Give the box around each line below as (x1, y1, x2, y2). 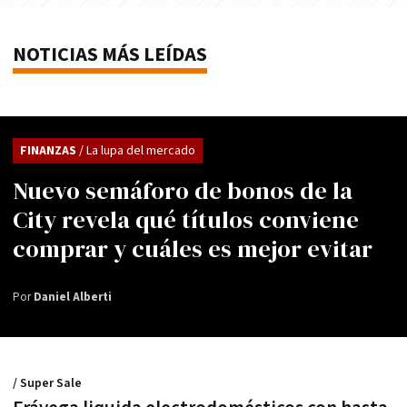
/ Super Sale (13, 375, 82, 392)
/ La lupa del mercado (79, 143, 195, 160)
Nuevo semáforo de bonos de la (13, 174, 352, 208)
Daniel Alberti (34, 290, 112, 306)
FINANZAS (20, 143, 79, 160)
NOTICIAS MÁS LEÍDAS (13, 42, 207, 69)
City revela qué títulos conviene (13, 203, 359, 237)
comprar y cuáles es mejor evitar (13, 233, 372, 266)
